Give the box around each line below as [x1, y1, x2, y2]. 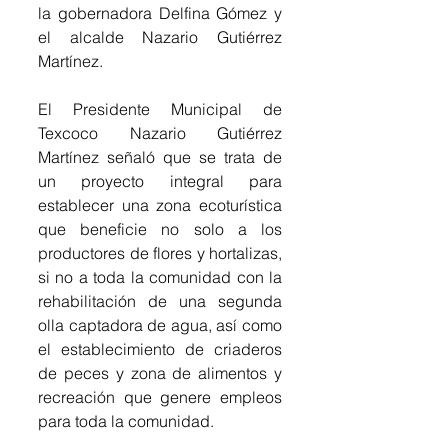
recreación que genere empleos [38, 386, 282, 407]
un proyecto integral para [38, 170, 282, 191]
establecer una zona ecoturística [38, 194, 282, 215]
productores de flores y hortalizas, [38, 242, 282, 263]
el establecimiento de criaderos [38, 338, 282, 359]
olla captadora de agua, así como [38, 314, 282, 335]
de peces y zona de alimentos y [38, 362, 282, 383]
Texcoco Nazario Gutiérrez [38, 122, 282, 143]
